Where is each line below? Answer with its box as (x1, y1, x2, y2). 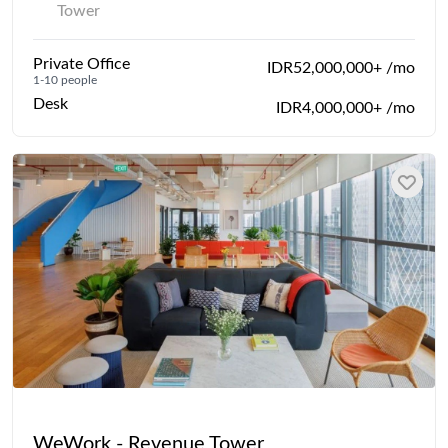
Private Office (33, 56, 130, 73)
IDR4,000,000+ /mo (276, 100, 415, 117)
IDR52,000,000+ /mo (267, 60, 415, 77)
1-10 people (33, 74, 97, 87)
